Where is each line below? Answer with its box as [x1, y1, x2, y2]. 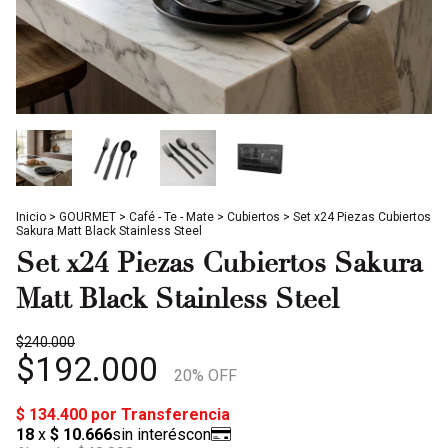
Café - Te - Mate [129, 210, 217, 224]
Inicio [16, 210, 46, 224]
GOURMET [59, 210, 116, 224]
